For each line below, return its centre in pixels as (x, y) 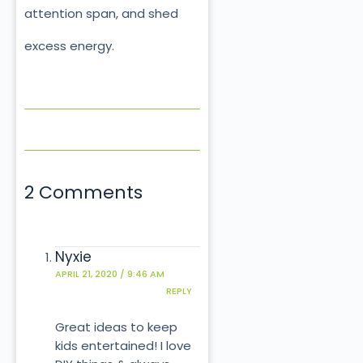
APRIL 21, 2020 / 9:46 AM (109, 274)
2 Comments (83, 192)
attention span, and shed (101, 13)
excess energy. (69, 45)
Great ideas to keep (116, 327)
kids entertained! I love (123, 346)
